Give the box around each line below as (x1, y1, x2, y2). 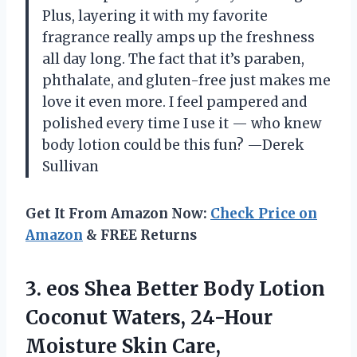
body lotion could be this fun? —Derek (42, 135, 304, 154)
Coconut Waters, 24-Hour (25, 304, 273, 330)
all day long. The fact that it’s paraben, (42, 49, 304, 68)
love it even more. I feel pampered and (42, 92, 307, 111)
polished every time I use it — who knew (42, 114, 321, 132)
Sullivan (42, 157, 99, 175)
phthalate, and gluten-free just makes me (42, 71, 331, 89)
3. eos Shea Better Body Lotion (25, 276, 325, 301)
